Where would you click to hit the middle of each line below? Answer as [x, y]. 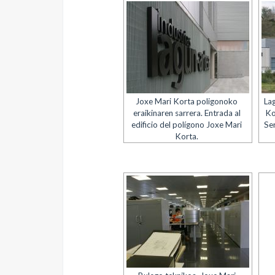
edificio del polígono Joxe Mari [187, 125]
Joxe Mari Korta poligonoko [187, 101]
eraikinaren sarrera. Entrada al [187, 113]
